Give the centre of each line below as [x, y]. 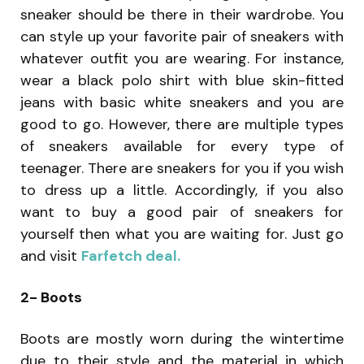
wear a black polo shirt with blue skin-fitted [182, 80]
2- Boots [51, 297]
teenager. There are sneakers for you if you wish [182, 168]
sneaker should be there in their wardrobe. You [182, 14]
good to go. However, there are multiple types [182, 124]
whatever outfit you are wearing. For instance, [182, 58]
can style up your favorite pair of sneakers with [182, 36]
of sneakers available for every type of [182, 146]
